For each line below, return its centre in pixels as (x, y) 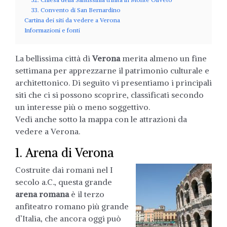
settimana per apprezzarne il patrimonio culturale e (112, 70)
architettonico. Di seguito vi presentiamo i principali (113, 82)
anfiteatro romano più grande (72, 206)
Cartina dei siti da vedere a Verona (72, 20)
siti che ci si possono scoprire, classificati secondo (109, 94)
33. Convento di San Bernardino (76, 10)
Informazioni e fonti (52, 30)
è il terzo (87, 194)
